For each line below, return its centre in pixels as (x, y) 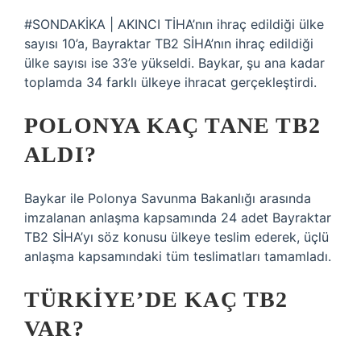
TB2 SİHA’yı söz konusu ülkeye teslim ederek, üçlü (176, 237)
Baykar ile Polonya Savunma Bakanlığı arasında (168, 198)
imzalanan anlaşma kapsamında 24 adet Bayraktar (178, 218)
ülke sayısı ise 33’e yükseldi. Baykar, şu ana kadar (174, 63)
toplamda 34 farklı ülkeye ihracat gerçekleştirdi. (170, 82)
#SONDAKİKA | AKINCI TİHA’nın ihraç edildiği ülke (174, 24)
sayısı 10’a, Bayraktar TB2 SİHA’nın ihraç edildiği (169, 44)
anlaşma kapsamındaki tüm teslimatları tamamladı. (178, 256)
